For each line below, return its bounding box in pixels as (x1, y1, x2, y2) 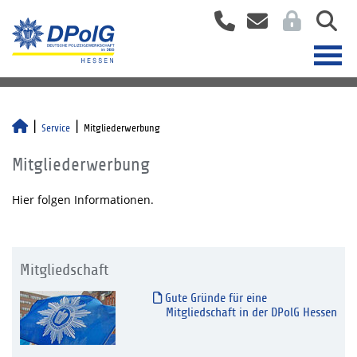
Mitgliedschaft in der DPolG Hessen (165, 305, 337, 320)
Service (41, 123, 70, 134)
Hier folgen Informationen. (12, 192, 154, 207)
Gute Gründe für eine (161, 291, 267, 305)
